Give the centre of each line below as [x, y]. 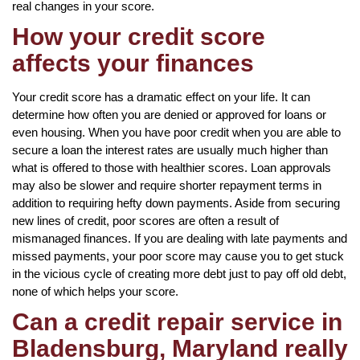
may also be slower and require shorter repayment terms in [167, 185]
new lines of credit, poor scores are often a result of [145, 220]
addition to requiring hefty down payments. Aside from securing [176, 202]
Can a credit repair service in [177, 321]
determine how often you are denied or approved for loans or [169, 114]
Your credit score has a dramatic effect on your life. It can [161, 96]
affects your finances [133, 63]
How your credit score [139, 36]
